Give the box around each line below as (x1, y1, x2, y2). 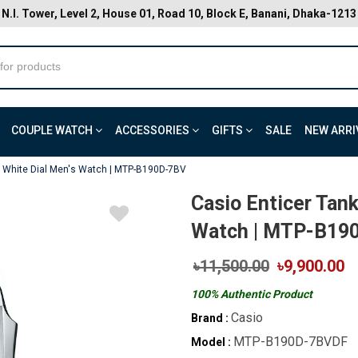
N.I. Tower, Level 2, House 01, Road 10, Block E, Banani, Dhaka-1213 (2, 7, 356, 20)
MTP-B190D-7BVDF (233, 334, 348, 349)
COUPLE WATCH (11, 124, 95, 137)
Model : (191, 336, 231, 348)
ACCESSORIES (115, 124, 192, 137)
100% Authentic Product (191, 288, 312, 300)
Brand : (191, 312, 229, 324)
